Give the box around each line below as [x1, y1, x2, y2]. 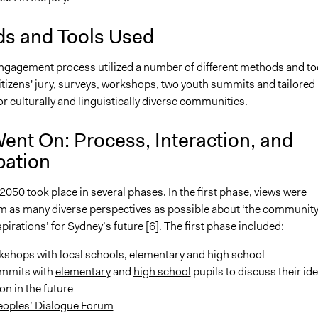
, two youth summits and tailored [155, 76, 315, 92]
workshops [101, 76, 156, 92]
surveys [57, 76, 97, 92]
